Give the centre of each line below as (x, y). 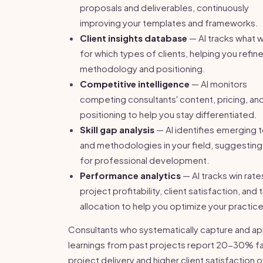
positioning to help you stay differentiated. (168, 114)
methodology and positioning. (143, 68)
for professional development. (145, 160)
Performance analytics (130, 175)
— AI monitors (218, 84)
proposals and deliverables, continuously (164, 7)
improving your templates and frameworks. (169, 23)
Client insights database (134, 38)
